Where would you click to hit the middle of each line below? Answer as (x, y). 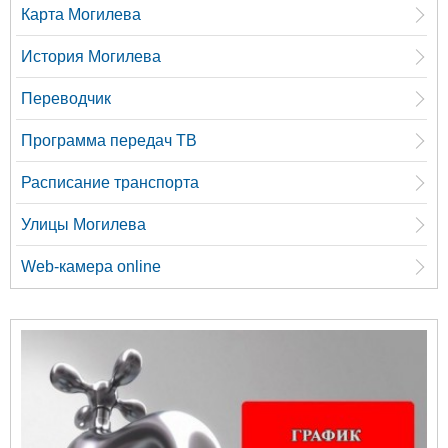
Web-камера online (91, 267)
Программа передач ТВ (109, 141)
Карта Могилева (81, 15)
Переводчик (66, 99)
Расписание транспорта (110, 183)
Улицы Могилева (83, 225)
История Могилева (91, 57)
